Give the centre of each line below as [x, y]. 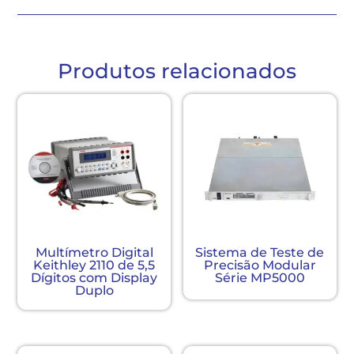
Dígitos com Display [94, 278]
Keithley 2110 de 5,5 [94, 265]
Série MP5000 [260, 278]
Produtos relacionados [177, 71]
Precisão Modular [260, 265]
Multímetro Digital [94, 253]
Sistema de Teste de [260, 253]
